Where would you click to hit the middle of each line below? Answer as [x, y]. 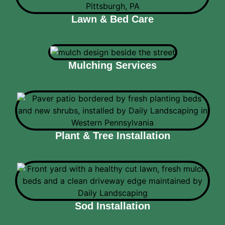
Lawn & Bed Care [113, 19]
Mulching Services [113, 66]
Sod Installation [113, 206]
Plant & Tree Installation [113, 136]
